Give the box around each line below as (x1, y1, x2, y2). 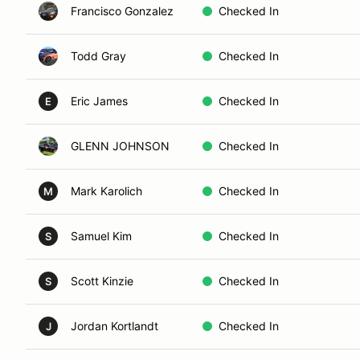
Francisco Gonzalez (71, 4, 174, 18)
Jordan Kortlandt (71, 319, 158, 333)
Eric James (71, 94, 128, 108)
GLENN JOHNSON (71, 139, 170, 153)
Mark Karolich (71, 184, 142, 198)
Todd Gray (71, 49, 126, 63)
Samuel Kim (71, 229, 132, 243)
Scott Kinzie (71, 274, 133, 288)
